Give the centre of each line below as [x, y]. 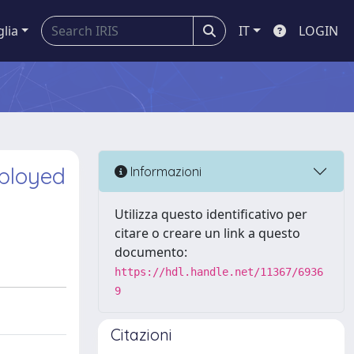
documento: [151, 252]
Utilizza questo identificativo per [211, 214]
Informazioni [164, 171]
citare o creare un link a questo [207, 233]
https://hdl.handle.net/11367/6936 [219, 272]
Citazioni [141, 335]
